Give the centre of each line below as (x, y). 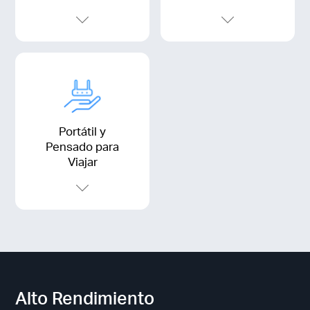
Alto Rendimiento (85, 297)
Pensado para (83, 147)
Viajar (82, 162)
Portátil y (83, 131)
